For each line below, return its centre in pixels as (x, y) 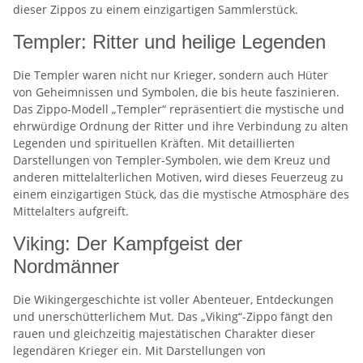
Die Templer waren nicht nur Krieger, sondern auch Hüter (171, 75)
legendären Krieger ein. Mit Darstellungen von (139, 350)
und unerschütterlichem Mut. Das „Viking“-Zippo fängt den (173, 316)
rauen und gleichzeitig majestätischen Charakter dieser (164, 333)
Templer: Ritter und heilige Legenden (169, 42)
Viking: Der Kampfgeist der (128, 243)
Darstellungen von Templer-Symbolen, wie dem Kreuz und (172, 160)
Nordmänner (66, 266)
